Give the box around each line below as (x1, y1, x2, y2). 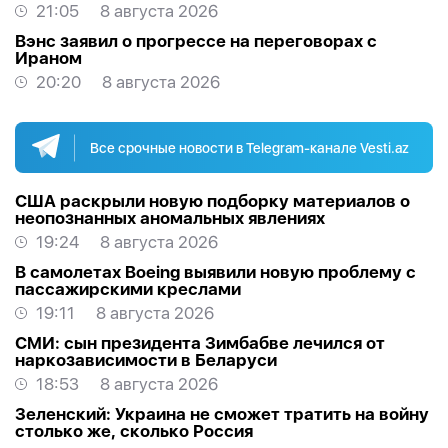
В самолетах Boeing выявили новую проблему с (15, 262, 416, 283)
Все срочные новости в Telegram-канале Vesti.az (90, 139, 409, 156)
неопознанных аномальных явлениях (15, 208, 325, 229)
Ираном (15, 48, 82, 69)
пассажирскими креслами (15, 279, 241, 300)
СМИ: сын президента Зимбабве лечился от (15, 333, 385, 354)
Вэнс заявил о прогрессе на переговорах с (15, 31, 377, 52)
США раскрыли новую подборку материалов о (15, 191, 410, 212)
